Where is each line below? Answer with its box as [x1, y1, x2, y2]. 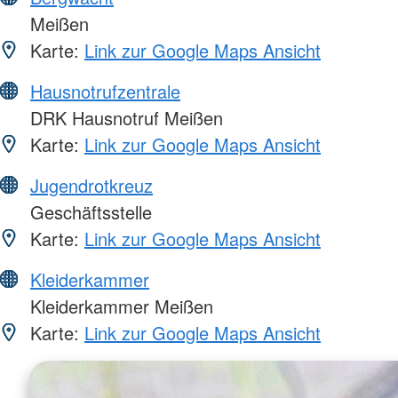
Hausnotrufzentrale [30, 77, 180, 104]
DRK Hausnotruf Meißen [25, 104, 223, 131]
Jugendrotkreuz [30, 171, 153, 198]
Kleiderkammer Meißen [25, 292, 213, 319]
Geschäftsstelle [25, 198, 152, 225]
